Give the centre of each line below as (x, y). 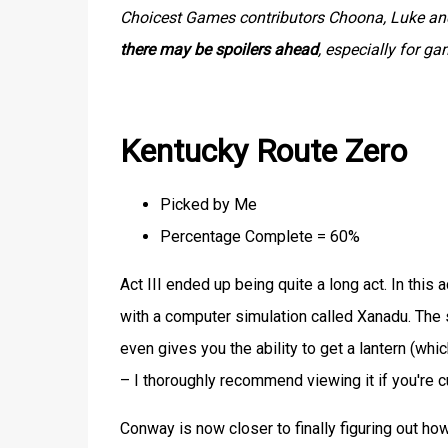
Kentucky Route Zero (263, 151)
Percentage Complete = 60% (259, 236)
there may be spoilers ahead (218, 49)
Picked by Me (208, 204)
